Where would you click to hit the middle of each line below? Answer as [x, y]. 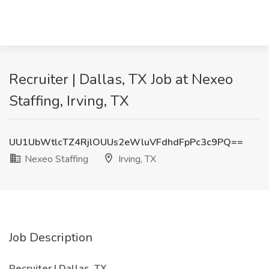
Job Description [51, 237]
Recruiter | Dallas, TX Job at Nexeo [121, 79]
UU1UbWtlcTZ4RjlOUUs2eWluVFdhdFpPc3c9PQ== [126, 142]
